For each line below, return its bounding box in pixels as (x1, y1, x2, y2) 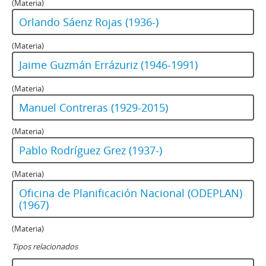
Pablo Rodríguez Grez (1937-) (19, 143, 162, 158)
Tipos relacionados (12, 241, 78, 252)
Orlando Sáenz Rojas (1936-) (19, 15, 159, 30)
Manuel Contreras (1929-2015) (19, 100, 168, 115)
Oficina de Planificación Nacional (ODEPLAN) (19, 186, 242, 201)
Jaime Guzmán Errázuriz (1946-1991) (19, 58, 198, 72)
